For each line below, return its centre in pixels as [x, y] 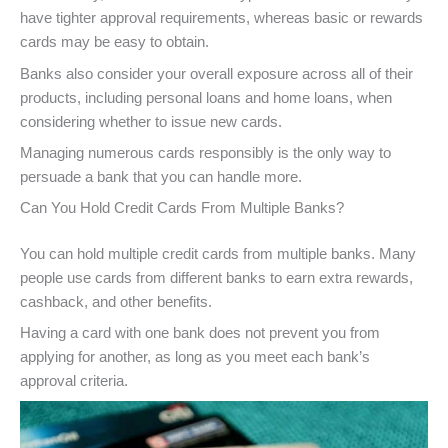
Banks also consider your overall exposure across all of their [216, 73]
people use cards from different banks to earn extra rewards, [216, 278]
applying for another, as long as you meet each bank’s [195, 357]
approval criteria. [76, 381]
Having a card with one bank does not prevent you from [200, 333]
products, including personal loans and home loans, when [206, 97]
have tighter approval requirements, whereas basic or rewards [221, 18]
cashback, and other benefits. [118, 302]
